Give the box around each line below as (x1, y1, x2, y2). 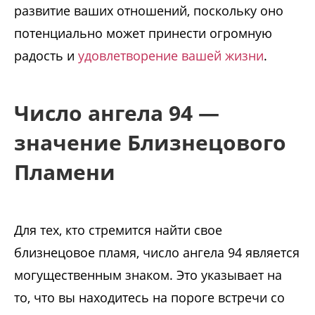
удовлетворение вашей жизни (75, 47, 264, 65)
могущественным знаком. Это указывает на (14, 266, 282, 284)
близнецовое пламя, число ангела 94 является (14, 244, 300, 262)
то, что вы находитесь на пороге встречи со (14, 289, 285, 307)
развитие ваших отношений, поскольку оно (14, 2, 283, 20)
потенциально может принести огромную (14, 25, 272, 42)
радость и (14, 47, 75, 65)
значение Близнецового (14, 128, 286, 157)
